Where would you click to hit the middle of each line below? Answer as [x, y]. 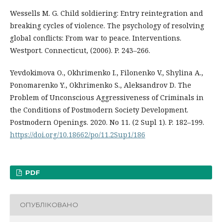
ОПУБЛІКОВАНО [49, 205]
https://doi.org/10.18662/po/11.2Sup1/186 [78, 134]
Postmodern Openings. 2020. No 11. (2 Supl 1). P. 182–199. [107, 122]
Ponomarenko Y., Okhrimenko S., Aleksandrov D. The [101, 85]
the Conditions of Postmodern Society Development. [99, 110]
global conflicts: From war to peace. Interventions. [96, 38]
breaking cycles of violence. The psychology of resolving [107, 25]
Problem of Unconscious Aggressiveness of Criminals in [107, 97]
